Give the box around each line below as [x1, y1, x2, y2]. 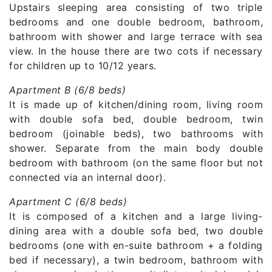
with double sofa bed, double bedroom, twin [9, 112, 263, 125]
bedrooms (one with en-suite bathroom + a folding [9, 239, 263, 251]
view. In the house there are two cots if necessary [9, 44, 263, 57]
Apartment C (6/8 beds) [9, 195, 127, 208]
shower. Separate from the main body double [9, 141, 263, 154]
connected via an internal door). [9, 171, 166, 183]
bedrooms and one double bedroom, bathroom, [9, 15, 263, 28]
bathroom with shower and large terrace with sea [9, 30, 263, 42]
